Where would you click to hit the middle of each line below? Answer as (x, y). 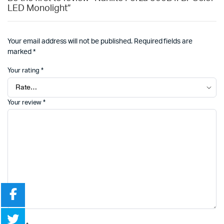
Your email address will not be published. (70, 42)
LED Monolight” (39, 9)
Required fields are (163, 42)
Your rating (24, 71)
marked (20, 52)
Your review (25, 102)
